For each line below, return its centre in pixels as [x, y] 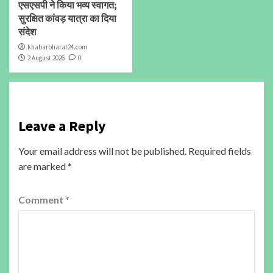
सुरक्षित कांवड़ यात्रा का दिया [67, 19]
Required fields [220, 151]
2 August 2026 [46, 58]
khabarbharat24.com [57, 47]
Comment [42, 200]
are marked [43, 166]
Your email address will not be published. [102, 151]
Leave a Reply [62, 126]
